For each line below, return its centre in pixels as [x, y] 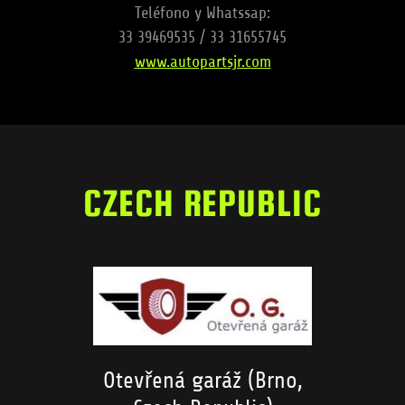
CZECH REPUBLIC [202, 202]
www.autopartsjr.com [202, 61]
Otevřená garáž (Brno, [202, 381]
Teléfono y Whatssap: [202, 12]
